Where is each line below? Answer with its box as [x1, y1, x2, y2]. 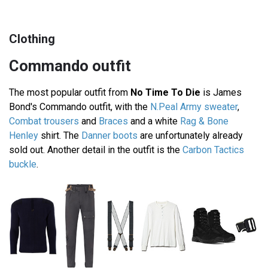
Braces [99, 115, 128, 127]
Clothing [9, 31, 55, 46]
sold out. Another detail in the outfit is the [9, 144, 182, 156]
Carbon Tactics [182, 144, 244, 156]
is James [200, 86, 242, 98]
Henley [9, 129, 38, 141]
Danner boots [81, 129, 138, 141]
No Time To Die [130, 86, 200, 98]
